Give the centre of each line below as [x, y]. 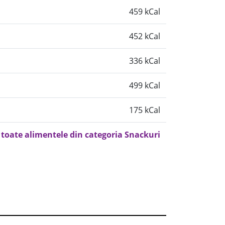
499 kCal [145, 85]
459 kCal [145, 12]
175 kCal [145, 110]
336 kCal [145, 61]
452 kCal [145, 36]
